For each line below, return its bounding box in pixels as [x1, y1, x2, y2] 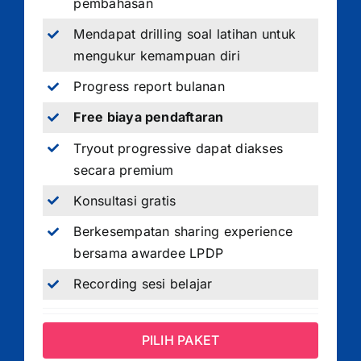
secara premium [73, 161, 174, 178]
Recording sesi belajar [73, 276, 213, 293]
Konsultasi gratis [73, 192, 176, 209]
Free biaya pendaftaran [73, 109, 224, 126]
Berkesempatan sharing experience [73, 222, 293, 239]
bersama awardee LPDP [73, 244, 224, 261]
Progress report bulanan [73, 78, 225, 95]
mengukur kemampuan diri [73, 47, 240, 64]
